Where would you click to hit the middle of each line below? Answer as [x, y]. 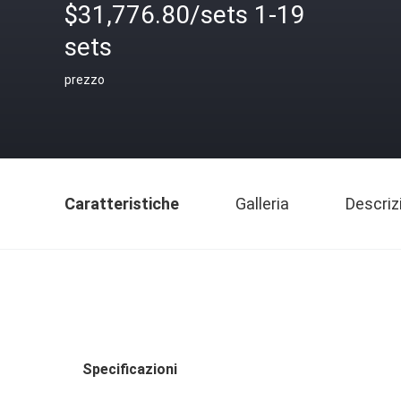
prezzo [85, 80]
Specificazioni [130, 369]
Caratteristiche [122, 204]
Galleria [262, 204]
